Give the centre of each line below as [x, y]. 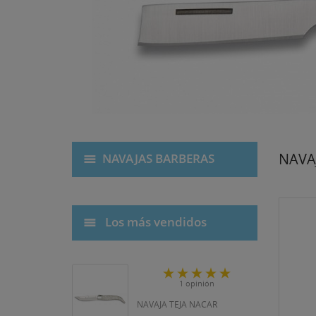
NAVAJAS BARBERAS [158, 158]
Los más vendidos [154, 221]
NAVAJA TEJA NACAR [177, 305]
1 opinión [197, 284]
